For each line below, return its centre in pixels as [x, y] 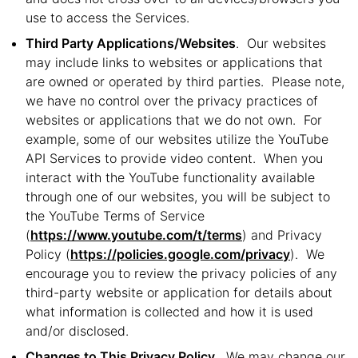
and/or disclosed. [77, 331]
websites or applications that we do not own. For [174, 120]
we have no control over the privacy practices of [172, 101]
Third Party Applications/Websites [131, 43]
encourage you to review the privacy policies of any [181, 273]
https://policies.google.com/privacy [180, 254]
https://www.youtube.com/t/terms [136, 235]
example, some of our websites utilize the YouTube [177, 139]
